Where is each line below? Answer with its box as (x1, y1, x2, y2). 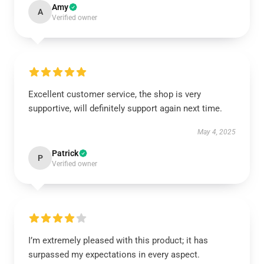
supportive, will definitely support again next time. (28, 103, 222, 114)
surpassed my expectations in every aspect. (28, 249, 200, 260)
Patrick (52, 148, 78, 158)
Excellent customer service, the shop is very (28, 89, 201, 100)
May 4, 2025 (197, 128, 236, 136)
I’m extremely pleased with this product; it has (28, 235, 208, 246)
